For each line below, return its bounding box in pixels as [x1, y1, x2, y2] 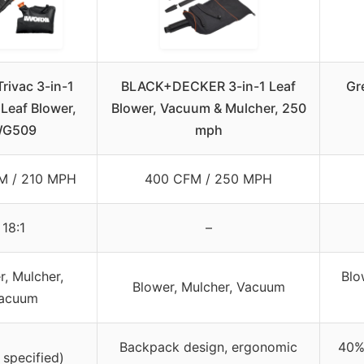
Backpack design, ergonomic [119, 338, 297, 355]
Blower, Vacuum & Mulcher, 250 [110, 99, 306, 116]
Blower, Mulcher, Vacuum [132, 278, 285, 295]
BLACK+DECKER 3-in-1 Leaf [121, 77, 296, 94]
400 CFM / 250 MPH [145, 170, 272, 187]
